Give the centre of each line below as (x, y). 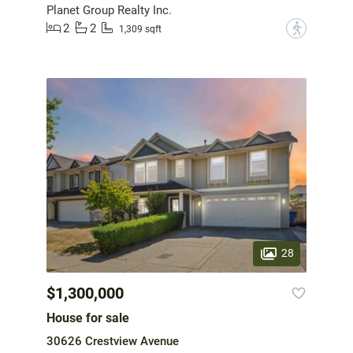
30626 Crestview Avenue (113, 342)
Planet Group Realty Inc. (109, 10)
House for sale (88, 318)
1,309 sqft (140, 30)
